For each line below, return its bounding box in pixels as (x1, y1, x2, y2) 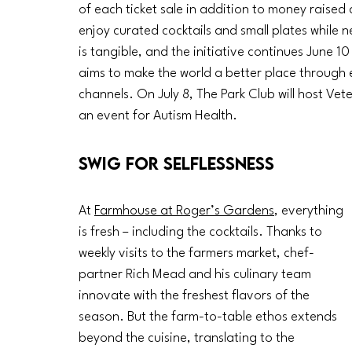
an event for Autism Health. (79, 109, 240, 123)
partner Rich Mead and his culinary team (79, 268, 314, 282)
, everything (274, 204, 346, 218)
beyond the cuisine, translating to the (79, 332, 298, 346)
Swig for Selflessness (79, 152, 274, 174)
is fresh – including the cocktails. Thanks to (79, 225, 325, 240)
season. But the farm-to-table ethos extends (79, 310, 340, 324)
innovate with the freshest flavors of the (79, 289, 313, 303)
